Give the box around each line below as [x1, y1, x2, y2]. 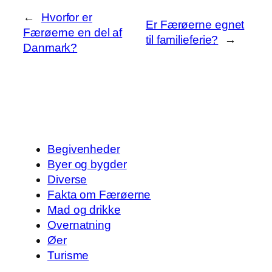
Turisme [47, 249, 89, 262]
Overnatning [47, 219, 111, 232]
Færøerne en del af [23, 25, 123, 39]
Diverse [47, 173, 87, 186]
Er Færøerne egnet [146, 18, 245, 32]
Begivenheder [47, 143, 120, 156]
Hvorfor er [41, 10, 92, 24]
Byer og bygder [47, 158, 127, 171]
